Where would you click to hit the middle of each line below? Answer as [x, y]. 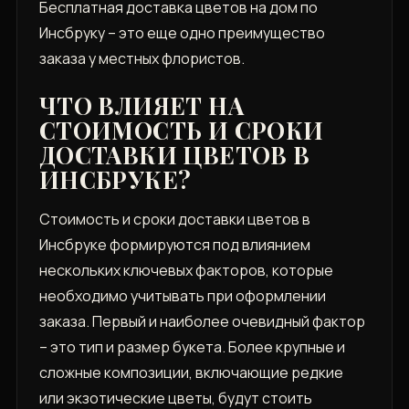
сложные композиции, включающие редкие [191, 373]
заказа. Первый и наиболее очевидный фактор [202, 322]
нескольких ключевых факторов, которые [186, 271]
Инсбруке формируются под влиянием [174, 245]
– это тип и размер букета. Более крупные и [192, 347]
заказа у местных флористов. [142, 59]
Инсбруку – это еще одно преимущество [182, 33]
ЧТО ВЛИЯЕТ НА [141, 106]
